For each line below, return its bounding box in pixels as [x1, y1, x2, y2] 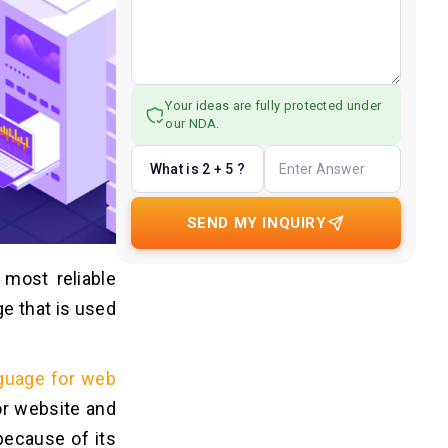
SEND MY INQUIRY [186, 214, 327, 232]
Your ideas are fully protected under [165, 98, 382, 113]
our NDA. [165, 116, 220, 131]
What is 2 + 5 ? [149, 160, 246, 177]
